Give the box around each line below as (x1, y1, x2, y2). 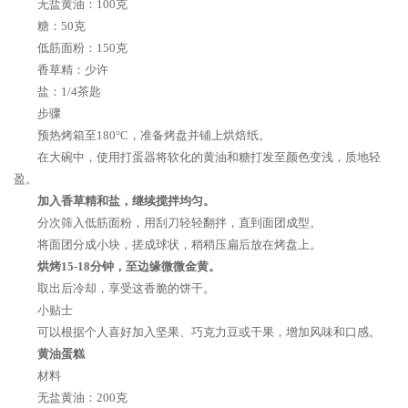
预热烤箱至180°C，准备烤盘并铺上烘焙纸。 (37, 128, 270, 142)
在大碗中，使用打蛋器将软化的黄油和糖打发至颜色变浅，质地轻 (37, 150, 381, 164)
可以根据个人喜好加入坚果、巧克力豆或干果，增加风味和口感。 (37, 325, 381, 339)
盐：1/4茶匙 (37, 85, 101, 98)
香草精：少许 (37, 63, 108, 76)
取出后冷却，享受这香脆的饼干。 (37, 281, 215, 295)
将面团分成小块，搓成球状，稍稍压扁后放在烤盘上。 (37, 238, 321, 251)
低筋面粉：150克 (37, 41, 127, 55)
